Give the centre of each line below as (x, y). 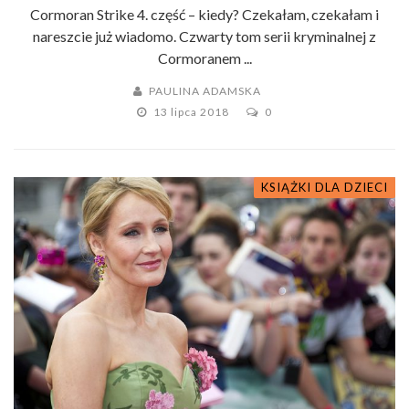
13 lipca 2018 (193, 111)
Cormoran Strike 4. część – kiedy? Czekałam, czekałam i (204, 14)
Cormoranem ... (204, 58)
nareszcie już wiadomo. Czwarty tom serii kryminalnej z (204, 36)
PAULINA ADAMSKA (205, 90)
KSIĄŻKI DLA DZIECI (325, 187)
